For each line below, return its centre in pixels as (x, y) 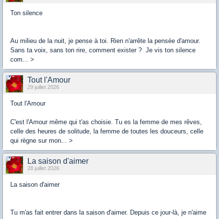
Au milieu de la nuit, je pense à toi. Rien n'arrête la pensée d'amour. (105, 41)
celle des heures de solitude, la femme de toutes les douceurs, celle (107, 131)
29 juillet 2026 (43, 87)
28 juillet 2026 (43, 168)
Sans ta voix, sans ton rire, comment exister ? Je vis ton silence (103, 50)
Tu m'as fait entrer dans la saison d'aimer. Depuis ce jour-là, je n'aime (108, 212)
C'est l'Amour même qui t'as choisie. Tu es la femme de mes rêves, (106, 122)
